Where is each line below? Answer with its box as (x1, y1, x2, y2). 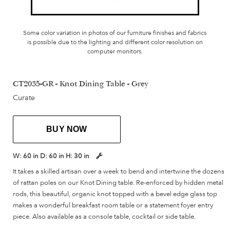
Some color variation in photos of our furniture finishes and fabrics (23, 29, 207, 37)
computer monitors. (87, 48, 143, 55)
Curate (13, 93, 35, 102)
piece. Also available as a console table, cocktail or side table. (13, 212, 196, 221)
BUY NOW (46, 125, 87, 134)
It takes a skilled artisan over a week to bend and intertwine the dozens (13, 167, 224, 176)
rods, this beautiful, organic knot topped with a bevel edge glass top (13, 189, 217, 198)
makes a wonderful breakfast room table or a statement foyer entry (13, 201, 213, 209)
